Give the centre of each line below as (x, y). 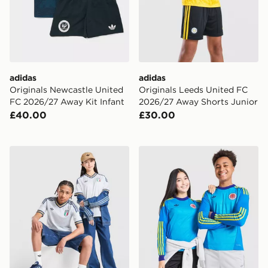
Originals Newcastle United (66, 90)
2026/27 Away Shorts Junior (198, 102)
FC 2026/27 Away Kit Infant (67, 102)
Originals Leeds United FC (193, 90)
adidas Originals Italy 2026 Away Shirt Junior (115, 153)
